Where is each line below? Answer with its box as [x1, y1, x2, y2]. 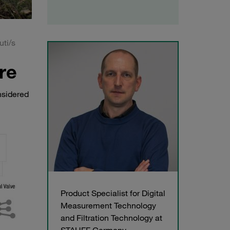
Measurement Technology [61, 200, 156, 211]
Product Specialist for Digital [61, 188, 165, 199]
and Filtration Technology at [61, 213, 162, 223]
